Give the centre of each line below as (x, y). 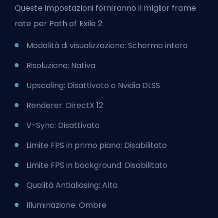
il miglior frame (166, 8)
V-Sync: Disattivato (63, 126)
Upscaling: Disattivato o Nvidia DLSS (93, 86)
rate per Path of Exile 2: (59, 24)
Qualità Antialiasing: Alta (72, 185)
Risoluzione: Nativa (61, 66)
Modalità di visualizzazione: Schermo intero (107, 46)
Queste (30, 8)
